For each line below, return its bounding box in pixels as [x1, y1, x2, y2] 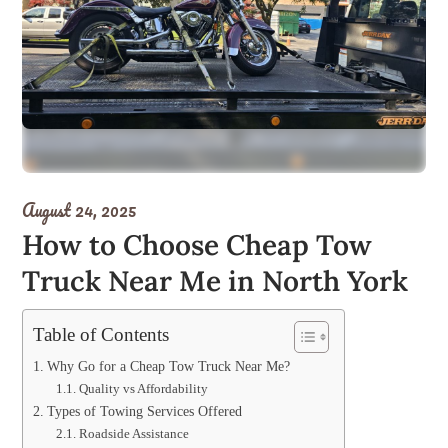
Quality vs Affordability [78, 381, 208, 396]
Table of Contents [33, 323, 170, 345]
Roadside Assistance [78, 426, 189, 441]
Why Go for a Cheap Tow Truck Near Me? [47, 358, 291, 374]
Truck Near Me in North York [22, 263, 409, 299]
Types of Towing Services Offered [47, 403, 243, 419]
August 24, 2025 [22, 196, 137, 224]
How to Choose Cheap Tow [22, 227, 373, 263]
